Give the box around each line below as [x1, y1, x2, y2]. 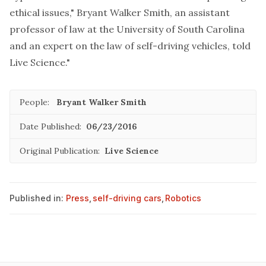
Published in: [9, 193, 64, 203]
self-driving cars [93, 193, 161, 203]
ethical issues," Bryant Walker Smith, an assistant [9, 7, 230, 18]
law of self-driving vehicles [107, 40, 227, 52]
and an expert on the [9, 40, 107, 52]
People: [20, 97, 49, 107]
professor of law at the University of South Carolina [9, 23, 245, 35]
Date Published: [20, 121, 81, 132]
